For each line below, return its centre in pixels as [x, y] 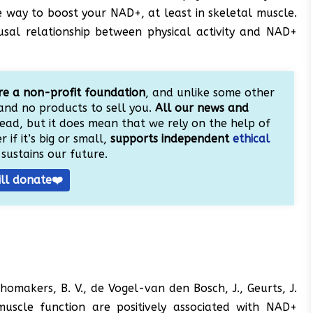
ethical [251, 138]
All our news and [202, 108]
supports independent [171, 138]
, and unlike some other [210, 92]
